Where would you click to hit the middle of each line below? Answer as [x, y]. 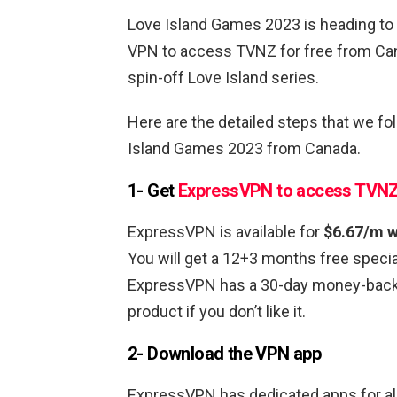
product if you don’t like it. [217, 312]
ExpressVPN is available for [226, 232]
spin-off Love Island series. [223, 78]
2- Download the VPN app [225, 354]
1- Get [153, 191]
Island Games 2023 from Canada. [244, 149]
